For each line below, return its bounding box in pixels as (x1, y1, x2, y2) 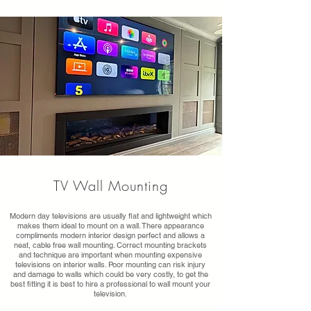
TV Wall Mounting (53, 176, 168, 195)
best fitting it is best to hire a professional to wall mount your (10, 279, 210, 289)
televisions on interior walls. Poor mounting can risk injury (15, 260, 205, 269)
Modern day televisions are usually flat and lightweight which (9, 211, 212, 221)
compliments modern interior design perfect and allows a (16, 230, 205, 240)
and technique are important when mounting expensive (19, 250, 202, 260)
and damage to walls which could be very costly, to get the (12, 269, 208, 279)
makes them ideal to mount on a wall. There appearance (17, 221, 204, 230)
